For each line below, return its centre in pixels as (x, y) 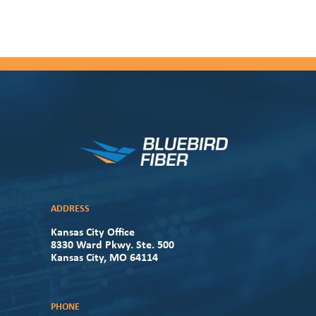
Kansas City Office (93, 232)
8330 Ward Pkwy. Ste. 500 (113, 245)
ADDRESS (70, 209)
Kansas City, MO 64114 (104, 258)
